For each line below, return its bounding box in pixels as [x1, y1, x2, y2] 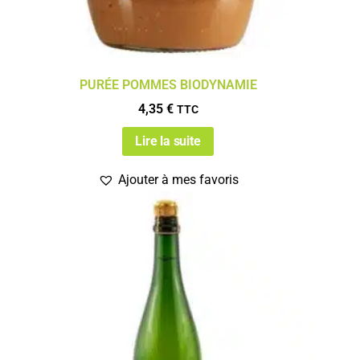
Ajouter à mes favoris [117, 171, 239, 187]
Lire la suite [135, 133, 201, 149]
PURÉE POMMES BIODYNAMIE [79, 76, 257, 92]
